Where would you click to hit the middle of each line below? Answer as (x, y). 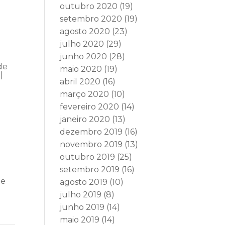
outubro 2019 (88, 157)
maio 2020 (81, 69)
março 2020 (85, 94)
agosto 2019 (84, 182)
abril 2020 (80, 82)
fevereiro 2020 (90, 107)
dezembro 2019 (91, 132)
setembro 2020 (91, 19)
